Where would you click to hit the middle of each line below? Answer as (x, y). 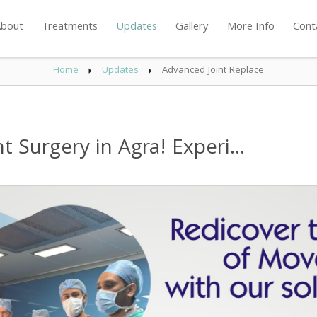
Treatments (69, 28)
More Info (250, 28)
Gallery (192, 28)
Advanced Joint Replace (213, 71)
